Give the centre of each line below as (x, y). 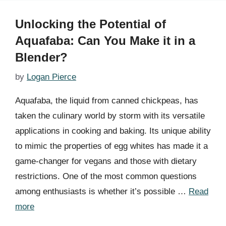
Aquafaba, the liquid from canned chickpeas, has (107, 101)
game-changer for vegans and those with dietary (106, 161)
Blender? (41, 57)
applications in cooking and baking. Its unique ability (113, 131)
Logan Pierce (51, 77)
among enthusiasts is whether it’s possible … (102, 191)
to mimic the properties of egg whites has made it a (111, 146)
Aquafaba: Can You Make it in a (105, 40)
